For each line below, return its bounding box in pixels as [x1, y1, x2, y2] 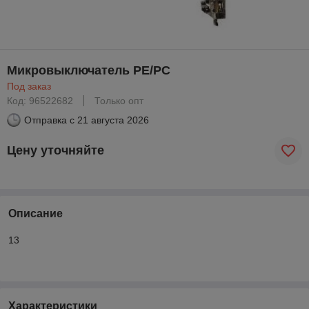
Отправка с [24, 114, 74, 126]
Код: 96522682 [7, 94, 73, 106]
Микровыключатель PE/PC [7, 63, 170, 77]
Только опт [94, 94, 143, 106]
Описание [8, 207, 63, 219]
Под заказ [7, 80, 51, 92]
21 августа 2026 [77, 114, 149, 126]
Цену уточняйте [7, 143, 104, 158]
